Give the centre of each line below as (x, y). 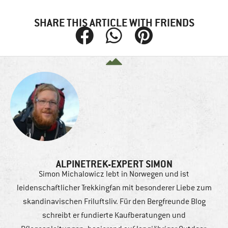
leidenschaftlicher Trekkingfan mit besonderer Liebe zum (114, 188)
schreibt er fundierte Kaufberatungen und (114, 216)
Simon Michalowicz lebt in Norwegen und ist (114, 174)
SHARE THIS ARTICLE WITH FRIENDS (114, 23)
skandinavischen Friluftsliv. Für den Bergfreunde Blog (114, 202)
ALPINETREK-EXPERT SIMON (114, 164)
